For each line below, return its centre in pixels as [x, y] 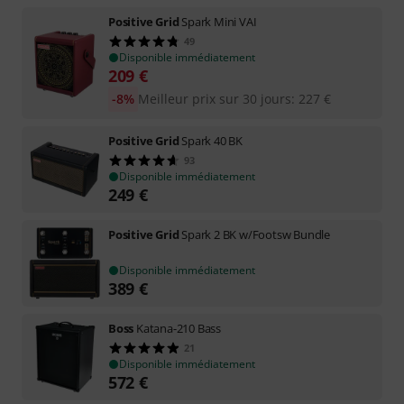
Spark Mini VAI [219, 22]
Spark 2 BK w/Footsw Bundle [256, 234]
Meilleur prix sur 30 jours [214, 99]
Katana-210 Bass [179, 328]
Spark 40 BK [212, 141]
